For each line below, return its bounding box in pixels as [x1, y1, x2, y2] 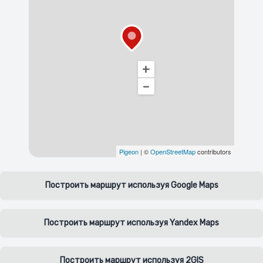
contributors [195, 147, 231, 156]
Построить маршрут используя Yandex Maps [44, 218, 219, 228]
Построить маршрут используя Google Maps [45, 180, 218, 190]
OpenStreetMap [150, 147, 195, 156]
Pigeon [119, 147, 139, 156]
